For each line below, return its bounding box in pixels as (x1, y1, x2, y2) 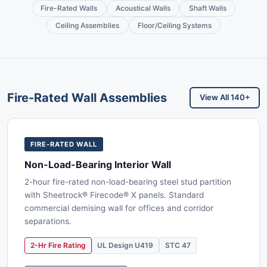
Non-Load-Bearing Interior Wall (24, 159, 171, 171)
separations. (24, 216, 72, 226)
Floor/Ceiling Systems (137, 20, 212, 30)
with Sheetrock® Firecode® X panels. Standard (24, 190, 204, 200)
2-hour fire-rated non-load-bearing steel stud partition (24, 177, 231, 187)
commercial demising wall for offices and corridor (24, 203, 213, 213)
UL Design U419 (97, 241, 154, 250)
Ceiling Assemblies (55, 20, 120, 30)
